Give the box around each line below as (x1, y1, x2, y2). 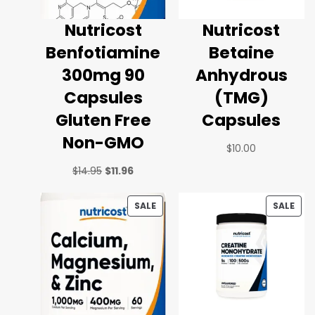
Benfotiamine (46, 41, 161, 65)
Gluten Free (55, 109, 151, 132)
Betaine (208, 41, 274, 65)
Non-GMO (62, 131, 144, 155)
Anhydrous (195, 64, 288, 87)
